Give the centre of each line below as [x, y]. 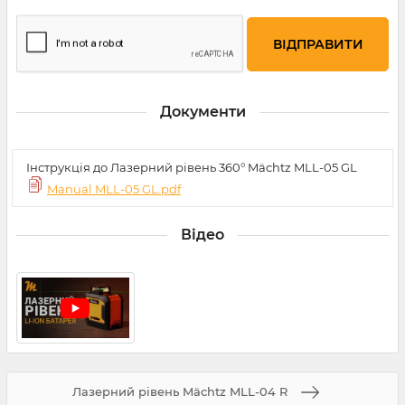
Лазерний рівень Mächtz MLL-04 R [180, 392]
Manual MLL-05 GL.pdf [114, 189]
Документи [202, 112]
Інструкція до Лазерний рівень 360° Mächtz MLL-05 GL [192, 168]
